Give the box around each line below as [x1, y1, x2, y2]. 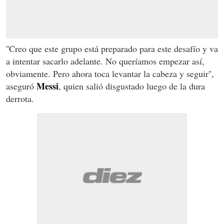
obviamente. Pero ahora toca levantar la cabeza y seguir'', [6, 67, 214, 80]
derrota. [6, 92, 34, 105]
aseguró [6, 80, 36, 92]
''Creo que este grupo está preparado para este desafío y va [6, 42, 218, 55]
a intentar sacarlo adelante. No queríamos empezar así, [6, 55, 204, 67]
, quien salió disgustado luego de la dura [58, 80, 205, 92]
